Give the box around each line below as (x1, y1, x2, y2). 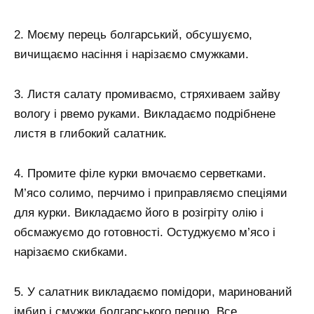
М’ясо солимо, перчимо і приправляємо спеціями (14, 186, 287, 200)
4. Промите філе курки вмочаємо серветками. (14, 166, 266, 180)
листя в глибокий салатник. (14, 126, 167, 140)
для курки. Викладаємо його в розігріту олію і (14, 205, 264, 219)
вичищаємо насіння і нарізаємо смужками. (14, 47, 249, 61)
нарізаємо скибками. (14, 245, 128, 259)
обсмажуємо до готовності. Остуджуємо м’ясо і (14, 225, 275, 239)
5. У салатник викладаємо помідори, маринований (14, 285, 292, 299)
